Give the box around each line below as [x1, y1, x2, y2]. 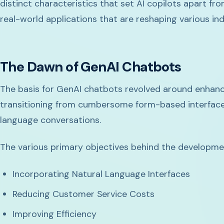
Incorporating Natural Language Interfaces [12, 168, 190, 180]
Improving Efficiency [12, 208, 99, 220]
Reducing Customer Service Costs [12, 188, 155, 200]
